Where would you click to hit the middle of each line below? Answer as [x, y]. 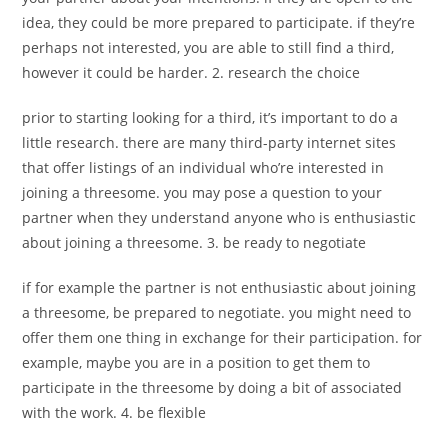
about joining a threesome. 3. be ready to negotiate [194, 242]
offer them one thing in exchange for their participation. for [222, 337]
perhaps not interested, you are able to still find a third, [208, 47]
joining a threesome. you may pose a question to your [202, 192]
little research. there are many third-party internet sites [209, 142]
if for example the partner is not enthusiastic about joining [219, 287]
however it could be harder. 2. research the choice [191, 72]
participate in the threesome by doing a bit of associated [212, 387]
